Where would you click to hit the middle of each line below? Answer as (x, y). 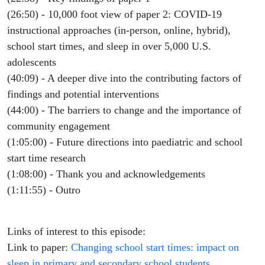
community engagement (60, 126)
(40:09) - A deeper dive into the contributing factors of (124, 78)
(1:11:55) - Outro (45, 190)
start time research (48, 158)
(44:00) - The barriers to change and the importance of (124, 110)
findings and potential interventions (85, 94)
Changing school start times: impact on (155, 248)
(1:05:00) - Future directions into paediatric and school (125, 142)
